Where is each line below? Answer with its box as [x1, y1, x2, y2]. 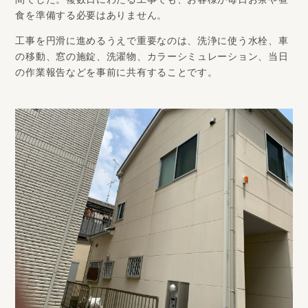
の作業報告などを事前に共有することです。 [15, 64, 218, 85]
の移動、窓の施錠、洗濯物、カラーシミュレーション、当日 [15, 48, 289, 69]
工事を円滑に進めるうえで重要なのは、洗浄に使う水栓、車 [15, 32, 289, 53]
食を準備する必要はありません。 [15, 7, 167, 27]
